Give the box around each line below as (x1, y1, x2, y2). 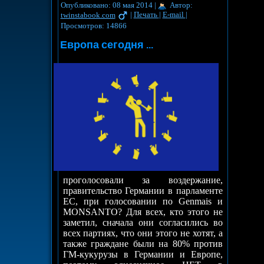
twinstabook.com (60, 10, 115, 19)
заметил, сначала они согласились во (62, 217, 223, 228)
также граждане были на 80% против (62, 239, 223, 249)
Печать (133, 10, 159, 19)
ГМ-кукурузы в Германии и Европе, (62, 249, 223, 260)
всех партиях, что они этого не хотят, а (62, 228, 223, 239)
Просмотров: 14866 (60, 21, 127, 31)
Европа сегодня (60, 39, 146, 51)
